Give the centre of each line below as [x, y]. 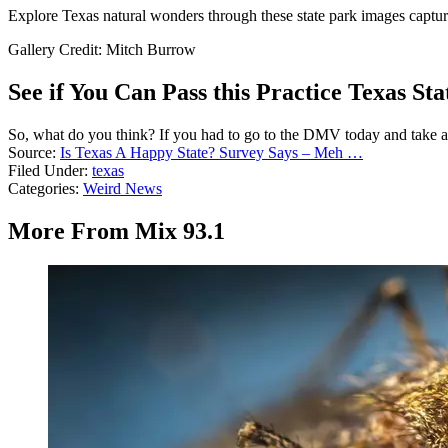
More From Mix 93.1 [116, 230]
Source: [34, 152]
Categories [41, 188]
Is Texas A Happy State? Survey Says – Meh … [211, 152]
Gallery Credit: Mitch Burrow [102, 50]
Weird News [122, 188]
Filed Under [46, 170]
